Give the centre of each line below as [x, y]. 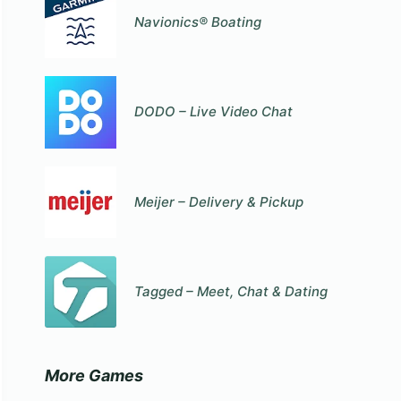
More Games [94, 376]
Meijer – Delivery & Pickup [219, 201]
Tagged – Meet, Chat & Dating [231, 292]
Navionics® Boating [198, 22]
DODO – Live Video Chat [214, 112]
